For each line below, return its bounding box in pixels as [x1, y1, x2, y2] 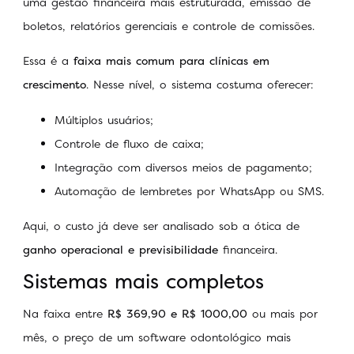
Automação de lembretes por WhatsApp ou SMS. [55, 183, 329, 198]
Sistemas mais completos [23, 267, 264, 295]
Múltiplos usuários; [55, 111, 153, 127]
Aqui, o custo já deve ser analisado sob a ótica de [23, 218, 299, 234]
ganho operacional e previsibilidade [23, 242, 223, 258]
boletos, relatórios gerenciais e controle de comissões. [23, 17, 319, 33]
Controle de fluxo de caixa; [55, 135, 204, 151]
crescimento [23, 77, 86, 92]
